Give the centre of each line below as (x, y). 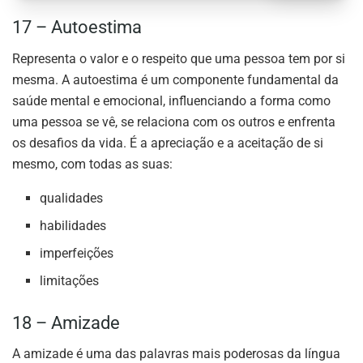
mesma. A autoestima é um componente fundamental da (175, 79)
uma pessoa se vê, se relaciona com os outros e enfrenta (174, 122)
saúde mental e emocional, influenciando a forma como (171, 100)
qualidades (72, 198)
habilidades (73, 225)
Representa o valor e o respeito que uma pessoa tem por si (179, 58)
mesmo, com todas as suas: (92, 164)
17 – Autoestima (77, 27)
